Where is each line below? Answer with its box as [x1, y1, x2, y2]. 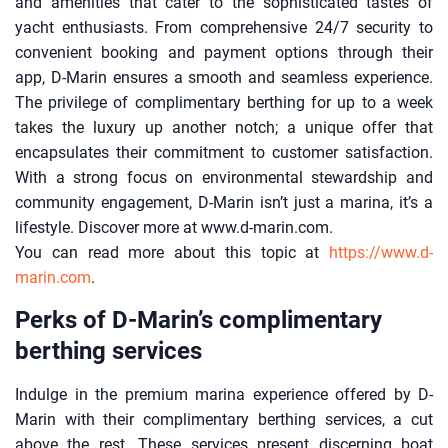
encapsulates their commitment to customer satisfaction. [15, 143, 433, 163]
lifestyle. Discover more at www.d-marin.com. [15, 218, 333, 238]
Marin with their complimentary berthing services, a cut [15, 410, 433, 430]
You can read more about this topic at [15, 243, 329, 263]
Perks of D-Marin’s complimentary [15, 306, 382, 335]
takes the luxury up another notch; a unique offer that [15, 118, 433, 138]
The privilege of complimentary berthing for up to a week [15, 93, 433, 113]
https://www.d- [329, 243, 433, 263]
